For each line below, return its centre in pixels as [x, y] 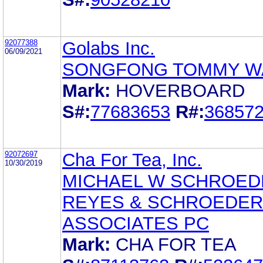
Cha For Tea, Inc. [132, 160]
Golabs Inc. [109, 48]
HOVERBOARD [180, 90]
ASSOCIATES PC [136, 223]
